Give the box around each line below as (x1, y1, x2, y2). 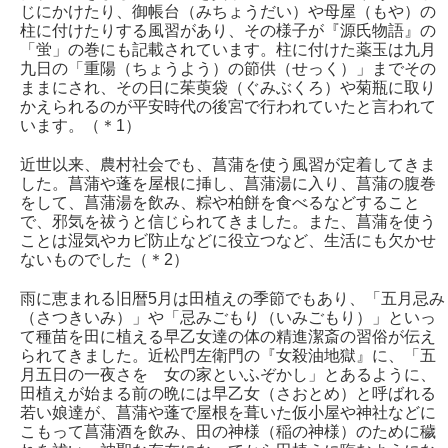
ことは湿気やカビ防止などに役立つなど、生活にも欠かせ (20, 231, 436, 249)
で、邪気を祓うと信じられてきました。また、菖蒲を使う (20, 212, 436, 230)
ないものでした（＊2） (20, 250, 189, 268)
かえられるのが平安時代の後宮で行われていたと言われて (20, 97, 436, 115)
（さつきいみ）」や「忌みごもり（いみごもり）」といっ (20, 308, 436, 326)
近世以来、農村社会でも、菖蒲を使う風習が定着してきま (20, 155, 436, 173)
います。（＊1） (20, 116, 141, 134)
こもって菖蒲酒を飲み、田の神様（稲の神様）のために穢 (20, 422, 436, 440)
